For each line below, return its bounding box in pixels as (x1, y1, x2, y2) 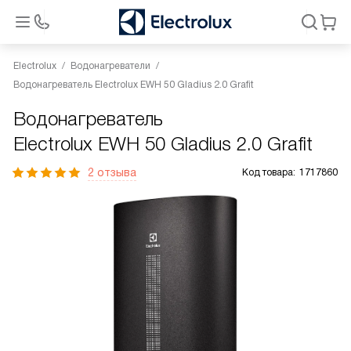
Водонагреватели (71, 60, 150, 71)
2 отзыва (88, 166, 136, 179)
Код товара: (242, 167, 295, 178)
